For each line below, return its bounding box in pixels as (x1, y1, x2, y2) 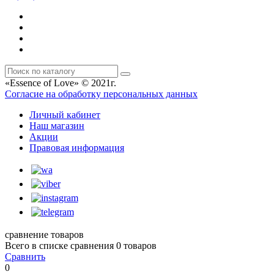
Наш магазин (29, 120, 84, 131)
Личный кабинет (29, 109, 100, 120)
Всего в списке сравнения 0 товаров (5, 240, 157, 251)
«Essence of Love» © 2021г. (5, 77, 116, 88)
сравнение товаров (5, 229, 84, 240)
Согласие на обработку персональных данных (5, 88, 198, 99)
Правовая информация (29, 142, 124, 153)
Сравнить (5, 251, 45, 262)
